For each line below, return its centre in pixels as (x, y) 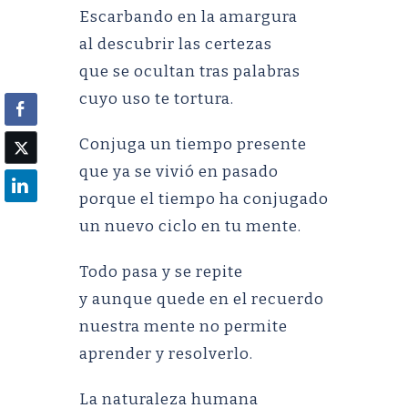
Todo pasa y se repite (161, 272)
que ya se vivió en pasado (179, 172)
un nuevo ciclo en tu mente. (190, 226)
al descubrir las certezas (176, 44)
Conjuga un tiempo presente (193, 144)
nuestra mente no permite (184, 326)
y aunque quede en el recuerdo (202, 299)
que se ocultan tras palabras (190, 71)
